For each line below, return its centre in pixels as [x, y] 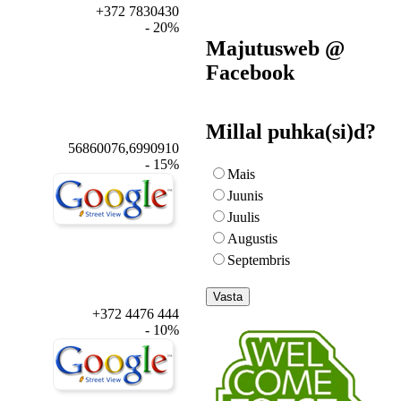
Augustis [252, 239]
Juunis [245, 196]
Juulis [243, 218]
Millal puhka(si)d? [291, 132]
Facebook [250, 72]
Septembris [259, 260]
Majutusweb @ [275, 48]
